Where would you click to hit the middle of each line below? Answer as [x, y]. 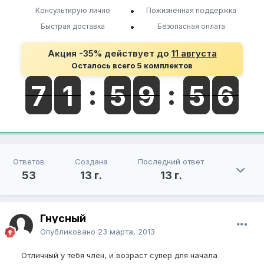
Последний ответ [171, 161]
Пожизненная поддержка [192, 11]
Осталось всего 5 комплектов [132, 66]
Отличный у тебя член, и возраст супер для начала [119, 255]
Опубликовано [69, 232]
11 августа [194, 54]
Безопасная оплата [192, 27]
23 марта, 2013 [126, 232]
